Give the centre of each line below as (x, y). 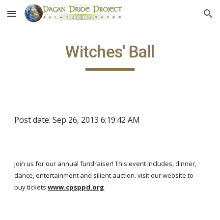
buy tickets (30, 187)
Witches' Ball (110, 52)
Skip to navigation (181, 18)
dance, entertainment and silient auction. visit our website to (104, 175)
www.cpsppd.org (76, 187)
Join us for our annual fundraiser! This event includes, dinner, (106, 164)
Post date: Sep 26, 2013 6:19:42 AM (77, 120)
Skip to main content (43, 18)
